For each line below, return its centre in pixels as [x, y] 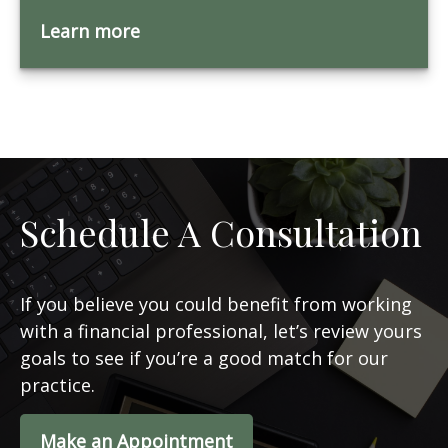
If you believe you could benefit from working [216, 304]
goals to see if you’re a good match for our [204, 358]
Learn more [90, 31]
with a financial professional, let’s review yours [221, 331]
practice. [57, 385]
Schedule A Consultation [221, 232]
